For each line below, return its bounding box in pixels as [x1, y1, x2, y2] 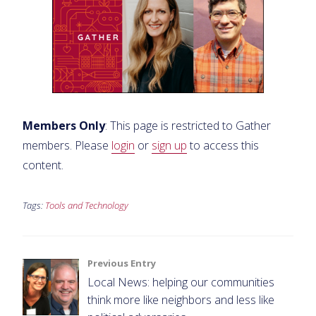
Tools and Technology [45, 198, 128, 212]
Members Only [23, 117, 105, 133]
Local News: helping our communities [87, 274, 274, 290]
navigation [22, 281, 126, 310]
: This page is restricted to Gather [105, 117, 271, 133]
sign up [152, 137, 187, 153]
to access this [187, 137, 259, 153]
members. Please [23, 137, 111, 153]
